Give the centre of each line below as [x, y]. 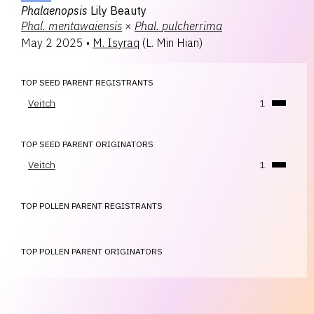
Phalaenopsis [54, 11]
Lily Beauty [118, 11]
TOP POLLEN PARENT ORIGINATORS [92, 251]
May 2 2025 [52, 43]
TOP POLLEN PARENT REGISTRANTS [92, 206]
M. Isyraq [116, 43]
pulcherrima [192, 26]
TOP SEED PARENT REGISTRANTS [87, 82]
